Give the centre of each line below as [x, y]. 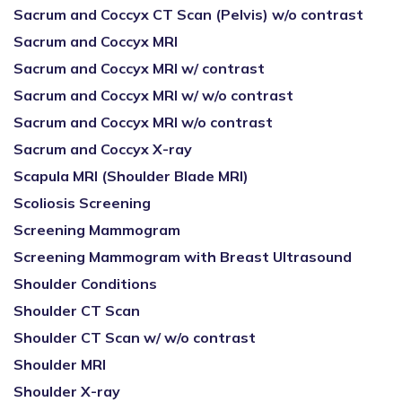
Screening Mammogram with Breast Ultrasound [183, 257]
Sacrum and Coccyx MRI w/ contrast [139, 68]
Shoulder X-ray [67, 391]
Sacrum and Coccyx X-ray [103, 149]
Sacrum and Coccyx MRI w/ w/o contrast [153, 95]
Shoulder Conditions [85, 284]
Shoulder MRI [60, 364]
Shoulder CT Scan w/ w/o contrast [135, 337]
